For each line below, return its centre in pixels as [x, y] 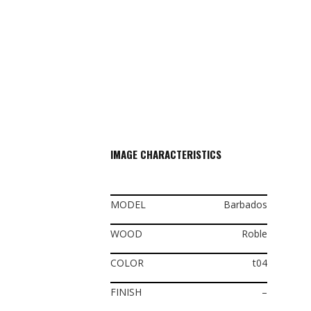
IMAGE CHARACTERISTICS [166, 154]
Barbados [246, 204]
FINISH [126, 292]
